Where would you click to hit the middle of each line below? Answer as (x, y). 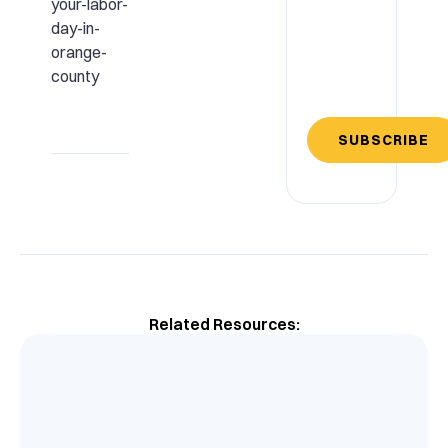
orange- (78, 52)
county (74, 76)
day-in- (75, 28)
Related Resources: (224, 323)
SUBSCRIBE (384, 139)
